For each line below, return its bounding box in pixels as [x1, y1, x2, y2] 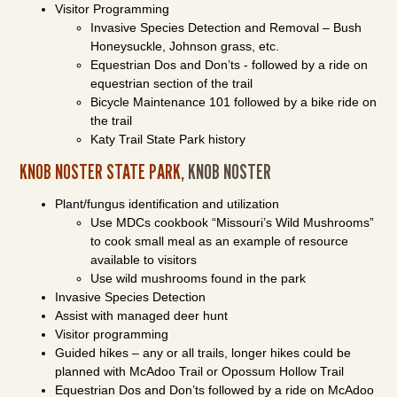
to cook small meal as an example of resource [90, 234, 349, 248]
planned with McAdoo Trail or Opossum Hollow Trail [55, 364, 345, 378]
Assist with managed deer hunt [55, 308, 229, 323]
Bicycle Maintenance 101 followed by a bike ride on [90, 95, 378, 109]
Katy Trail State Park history [90, 132, 246, 146]
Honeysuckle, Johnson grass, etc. [90, 39, 280, 53]
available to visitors [90, 253, 198, 267]
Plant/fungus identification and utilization [55, 197, 280, 211]
